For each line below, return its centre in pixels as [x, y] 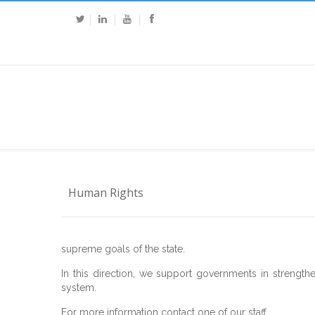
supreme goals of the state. [123, 249]
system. [79, 288]
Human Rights [106, 193]
